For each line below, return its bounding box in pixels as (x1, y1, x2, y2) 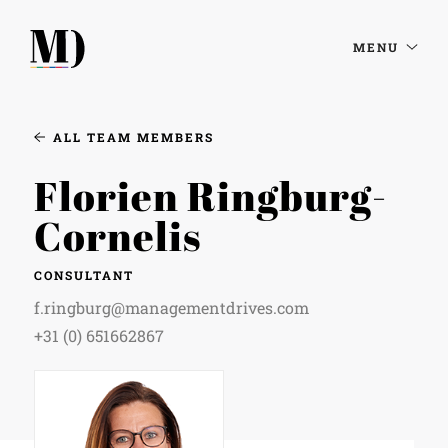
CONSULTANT (33, 267, 134, 283)
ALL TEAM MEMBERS (52, 129, 214, 145)
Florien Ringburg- (33, 169, 387, 223)
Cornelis (33, 209, 201, 263)
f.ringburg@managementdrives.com (33, 297, 309, 318)
